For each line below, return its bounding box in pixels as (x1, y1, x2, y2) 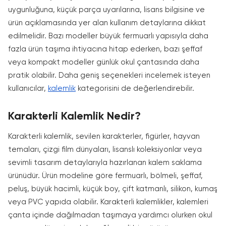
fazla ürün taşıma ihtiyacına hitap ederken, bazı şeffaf (8, 45, 202, 53)
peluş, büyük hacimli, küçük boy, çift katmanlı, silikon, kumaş (8, 185, 217, 193)
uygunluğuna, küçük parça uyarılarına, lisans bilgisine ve (8, 6, 205, 14)
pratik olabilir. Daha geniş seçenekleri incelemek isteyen (8, 72, 210, 79)
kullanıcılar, (8, 85, 48, 92)
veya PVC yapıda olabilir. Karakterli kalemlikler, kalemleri (8, 198, 208, 206)
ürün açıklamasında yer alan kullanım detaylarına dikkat (8, 19, 206, 27)
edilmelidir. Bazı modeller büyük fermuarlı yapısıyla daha (8, 32, 208, 40)
